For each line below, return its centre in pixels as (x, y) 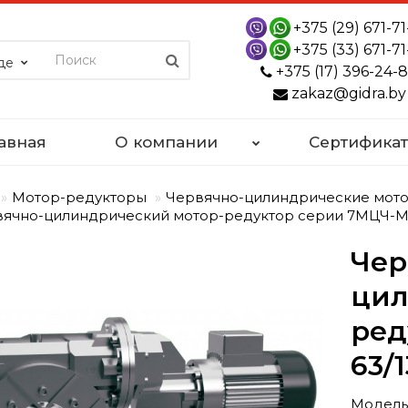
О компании (166, 142)
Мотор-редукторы (79, 197)
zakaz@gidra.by (348, 93)
